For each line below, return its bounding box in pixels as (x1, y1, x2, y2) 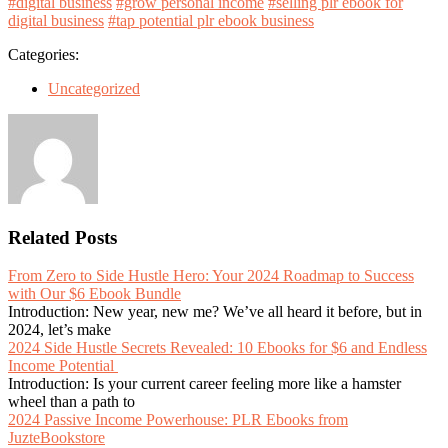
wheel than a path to (8, 393, 135, 411)
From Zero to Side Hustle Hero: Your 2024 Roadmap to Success (8, 267, 414, 285)
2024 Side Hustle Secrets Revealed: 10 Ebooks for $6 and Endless (8, 339, 427, 357)
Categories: (8, 46, 79, 63)
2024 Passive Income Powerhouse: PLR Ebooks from (8, 411, 348, 429)
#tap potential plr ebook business (108, 12, 314, 29)
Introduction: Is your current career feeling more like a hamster (8, 375, 401, 393)
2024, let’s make (8, 321, 111, 339)
